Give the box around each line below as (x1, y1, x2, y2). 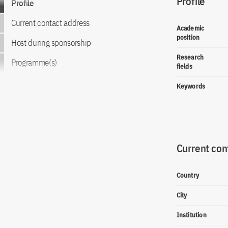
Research (176, 53, 204, 62)
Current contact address (11, 17, 90, 28)
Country (176, 171, 199, 180)
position (176, 33, 200, 42)
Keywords (176, 82, 206, 91)
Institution (176, 211, 207, 219)
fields (176, 62, 192, 71)
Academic (176, 24, 205, 33)
